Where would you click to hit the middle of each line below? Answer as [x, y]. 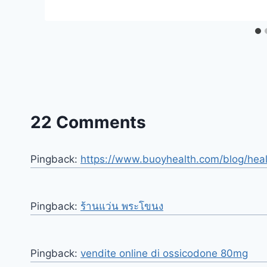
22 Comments [88, 122]
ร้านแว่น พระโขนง [122, 206]
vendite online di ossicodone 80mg [164, 253]
